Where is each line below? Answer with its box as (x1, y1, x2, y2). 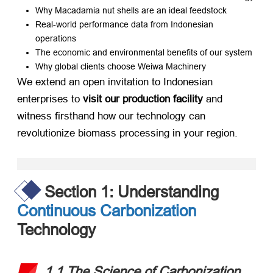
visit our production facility (83, 93, 203, 105)
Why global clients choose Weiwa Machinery (35, 62, 206, 72)
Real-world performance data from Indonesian (35, 19, 213, 30)
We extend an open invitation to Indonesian (17, 76, 213, 88)
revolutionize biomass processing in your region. (17, 127, 238, 140)
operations (35, 34, 76, 44)
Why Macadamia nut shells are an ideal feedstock (35, 5, 227, 16)
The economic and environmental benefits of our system (35, 48, 252, 58)
